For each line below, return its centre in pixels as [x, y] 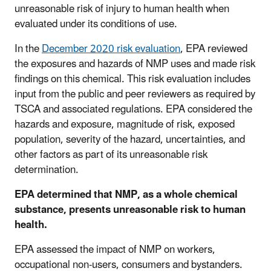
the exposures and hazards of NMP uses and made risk [135, 64]
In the [28, 49]
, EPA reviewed [214, 49]
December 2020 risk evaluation [111, 49]
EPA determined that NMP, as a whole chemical [126, 194]
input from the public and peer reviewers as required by [135, 94]
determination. [47, 170]
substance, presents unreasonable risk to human [130, 210]
